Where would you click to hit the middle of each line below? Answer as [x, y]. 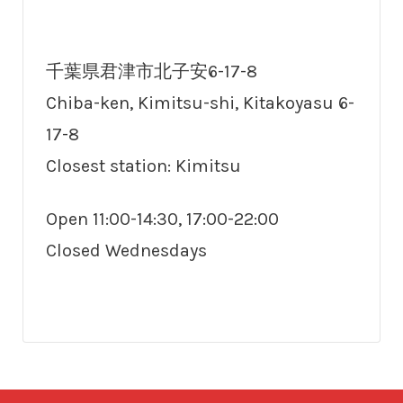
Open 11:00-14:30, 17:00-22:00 [162, 219]
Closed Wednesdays [126, 251]
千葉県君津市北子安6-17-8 [152, 72]
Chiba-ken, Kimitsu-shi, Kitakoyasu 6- [200, 103]
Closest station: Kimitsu [143, 166]
